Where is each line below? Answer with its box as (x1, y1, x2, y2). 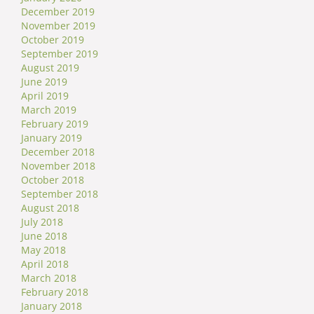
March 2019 (21, 103, 76, 117)
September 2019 (21, 47, 98, 61)
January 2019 (21, 131, 82, 145)
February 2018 (21, 285, 88, 299)
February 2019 (21, 117, 88, 131)
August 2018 (21, 201, 79, 215)
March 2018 (21, 271, 76, 285)
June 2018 (21, 229, 67, 243)
